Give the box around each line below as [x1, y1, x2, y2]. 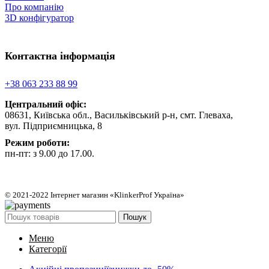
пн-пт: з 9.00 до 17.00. [5, 148, 94, 159]
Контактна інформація [5, 50, 115, 62]
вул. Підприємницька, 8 [5, 120, 102, 131]
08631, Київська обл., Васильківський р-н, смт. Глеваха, [5, 109, 233, 120]
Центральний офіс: [5, 98, 86, 109]
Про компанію [5, 2, 64, 13]
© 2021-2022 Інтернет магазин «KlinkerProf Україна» [5, 190, 184, 199]
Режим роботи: [5, 137, 70, 148]
